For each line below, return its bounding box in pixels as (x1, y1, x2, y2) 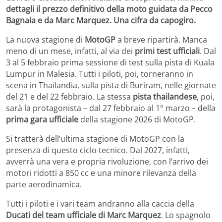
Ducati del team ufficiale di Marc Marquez (6, 209, 161, 221)
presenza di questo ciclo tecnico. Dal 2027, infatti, (6, 144, 190, 156)
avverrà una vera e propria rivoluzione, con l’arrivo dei (6, 156, 208, 167)
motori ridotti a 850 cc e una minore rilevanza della (6, 167, 196, 178)
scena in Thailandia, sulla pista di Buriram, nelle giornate (6, 79, 216, 91)
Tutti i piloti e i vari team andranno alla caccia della (6, 198, 194, 209)
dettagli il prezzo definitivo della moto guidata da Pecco (6, 3, 213, 14)
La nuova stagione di (6, 34, 85, 45)
